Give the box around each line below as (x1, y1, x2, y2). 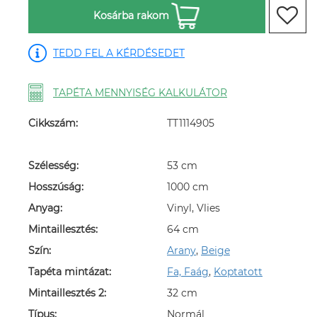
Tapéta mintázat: (28, 265, 111, 278)
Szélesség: (28, 159, 79, 172)
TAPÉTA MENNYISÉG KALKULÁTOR (53, 86, 227, 99)
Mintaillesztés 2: (28, 287, 106, 299)
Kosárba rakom (93, 9, 170, 22)
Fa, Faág (167, 265, 209, 278)
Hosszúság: (28, 180, 83, 193)
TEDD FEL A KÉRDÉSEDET (53, 47, 185, 59)
